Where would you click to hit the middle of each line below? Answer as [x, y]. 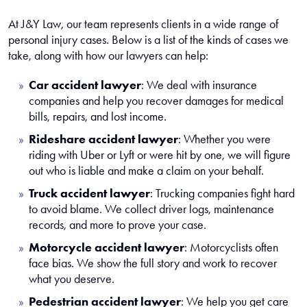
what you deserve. [72, 279]
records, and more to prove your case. [118, 225]
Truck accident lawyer [89, 193]
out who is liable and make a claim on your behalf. [146, 171]
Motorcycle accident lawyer [107, 247]
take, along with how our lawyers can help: [108, 56]
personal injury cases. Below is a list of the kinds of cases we [148, 40]
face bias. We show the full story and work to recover [153, 263]
